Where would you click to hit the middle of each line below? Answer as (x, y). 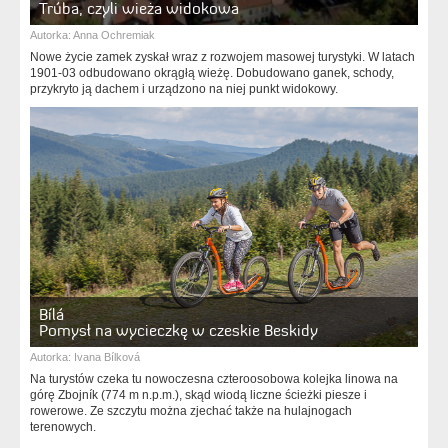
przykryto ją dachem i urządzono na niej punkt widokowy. (184, 89)
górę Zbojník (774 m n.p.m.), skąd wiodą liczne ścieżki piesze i (198, 395)
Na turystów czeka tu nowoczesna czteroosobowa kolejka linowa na (214, 379)
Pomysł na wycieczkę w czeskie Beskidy (178, 330)
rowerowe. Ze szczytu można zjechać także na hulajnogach (191, 411)
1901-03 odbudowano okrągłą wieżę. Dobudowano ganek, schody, (212, 73)
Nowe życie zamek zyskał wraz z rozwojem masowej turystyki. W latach (222, 57)
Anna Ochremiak (114, 35)
